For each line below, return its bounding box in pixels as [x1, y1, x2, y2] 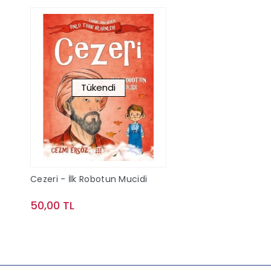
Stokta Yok [83, 224, 126, 236]
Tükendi [81, 80, 116, 94]
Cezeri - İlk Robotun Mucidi [30, 173, 148, 186]
